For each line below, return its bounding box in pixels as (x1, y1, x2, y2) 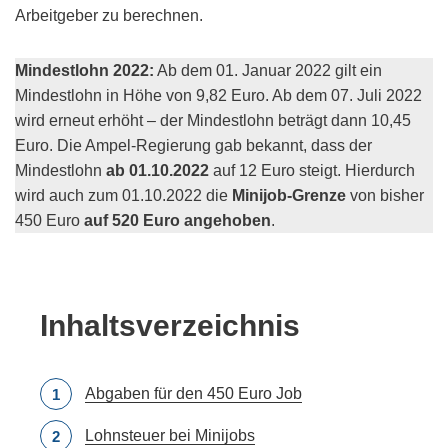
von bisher (346, 186, 424, 204)
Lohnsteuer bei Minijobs (85, 426, 255, 444)
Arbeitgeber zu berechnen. (15, 6, 203, 24)
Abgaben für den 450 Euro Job (85, 384, 302, 402)
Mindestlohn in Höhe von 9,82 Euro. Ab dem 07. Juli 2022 (15, 86, 422, 104)
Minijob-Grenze (232, 186, 346, 204)
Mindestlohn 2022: (15, 61, 154, 79)
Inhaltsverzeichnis (40, 308, 300, 342)
